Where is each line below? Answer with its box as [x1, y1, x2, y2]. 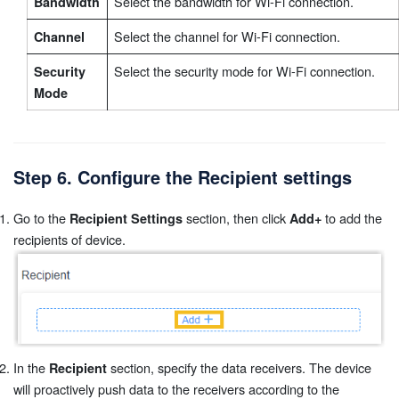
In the [13, 357, 49, 377]
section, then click [183, 208, 289, 227]
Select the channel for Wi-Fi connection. [114, 26, 340, 45]
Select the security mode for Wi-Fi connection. [114, 61, 375, 80]
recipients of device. [13, 229, 126, 248]
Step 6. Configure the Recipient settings [13, 163, 352, 190]
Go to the [13, 208, 69, 227]
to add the [322, 208, 382, 227]
